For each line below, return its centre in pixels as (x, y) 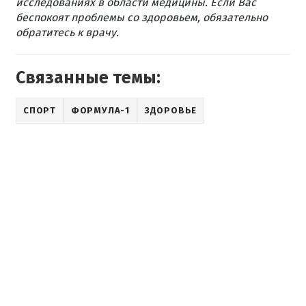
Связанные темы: (88, 78)
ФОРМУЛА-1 (100, 111)
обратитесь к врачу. (67, 33)
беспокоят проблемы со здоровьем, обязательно (142, 18)
